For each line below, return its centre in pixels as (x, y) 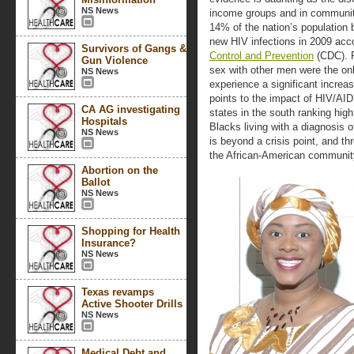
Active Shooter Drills (132, 304)
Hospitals (104, 121)
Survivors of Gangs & (134, 49)
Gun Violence (115, 60)
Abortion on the (120, 170)
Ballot (96, 182)
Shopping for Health (131, 231)
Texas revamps (118, 292)
